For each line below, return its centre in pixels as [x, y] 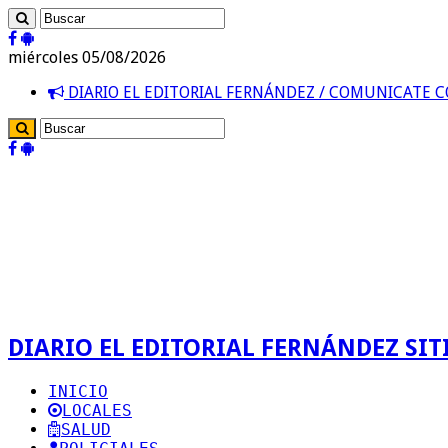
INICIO [78, 391]
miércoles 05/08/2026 [87, 57]
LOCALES [97, 410]
